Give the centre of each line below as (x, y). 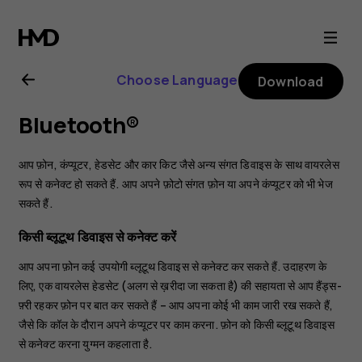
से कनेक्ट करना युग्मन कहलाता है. (85, 344)
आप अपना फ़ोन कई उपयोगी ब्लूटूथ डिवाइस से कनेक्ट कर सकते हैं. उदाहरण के (173, 267)
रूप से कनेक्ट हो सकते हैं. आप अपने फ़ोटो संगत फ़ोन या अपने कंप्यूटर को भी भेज (175, 183)
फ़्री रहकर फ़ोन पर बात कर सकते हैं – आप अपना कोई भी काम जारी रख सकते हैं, (175, 305)
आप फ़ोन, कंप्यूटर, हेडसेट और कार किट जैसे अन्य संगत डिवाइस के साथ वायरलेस (179, 164)
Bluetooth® (79, 125)
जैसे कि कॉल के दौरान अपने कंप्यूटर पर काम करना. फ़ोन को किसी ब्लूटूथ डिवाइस (177, 325)
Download (291, 81)
